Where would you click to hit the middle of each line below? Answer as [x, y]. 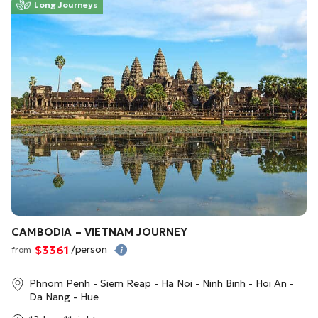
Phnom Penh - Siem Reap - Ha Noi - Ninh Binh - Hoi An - [161, 284]
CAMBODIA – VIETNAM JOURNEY [100, 232]
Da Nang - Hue [64, 297]
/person [90, 250]
